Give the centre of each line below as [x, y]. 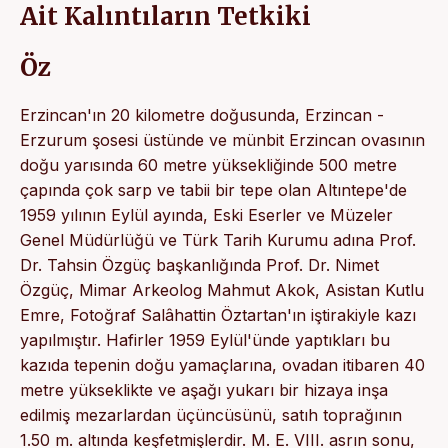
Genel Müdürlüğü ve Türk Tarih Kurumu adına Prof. [218, 239]
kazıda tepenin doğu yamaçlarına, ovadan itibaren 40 [222, 364]
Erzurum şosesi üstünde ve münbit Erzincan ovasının [222, 139]
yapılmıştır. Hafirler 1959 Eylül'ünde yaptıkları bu [205, 339]
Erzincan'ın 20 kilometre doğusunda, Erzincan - [202, 114]
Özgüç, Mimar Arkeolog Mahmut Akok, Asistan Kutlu [222, 289]
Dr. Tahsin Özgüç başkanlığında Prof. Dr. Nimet [199, 264]
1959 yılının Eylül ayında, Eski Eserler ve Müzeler [206, 214]
